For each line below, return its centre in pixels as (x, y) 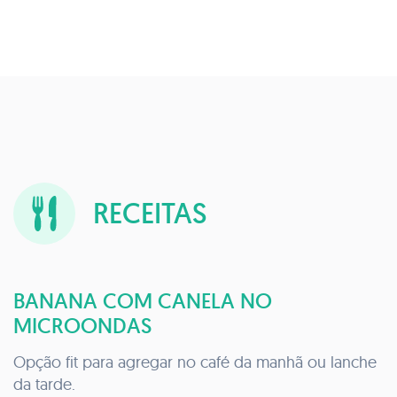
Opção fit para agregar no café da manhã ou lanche (195, 362)
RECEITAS (150, 213)
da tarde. (44, 384)
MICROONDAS (82, 325)
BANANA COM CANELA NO (143, 300)
